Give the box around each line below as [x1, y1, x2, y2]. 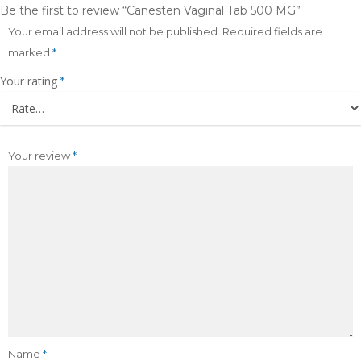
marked [8, 46, 52, 59]
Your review [8, 149, 73, 162]
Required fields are [222, 25, 322, 38]
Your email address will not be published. [8, 25, 220, 38]
